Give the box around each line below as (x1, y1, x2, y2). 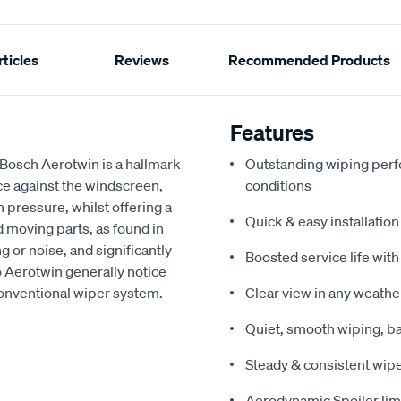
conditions (245, 176, 311, 194)
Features (230, 119, 314, 146)
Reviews (114, 51, 169, 69)
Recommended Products (228, 51, 390, 69)
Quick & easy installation (245, 212, 399, 230)
